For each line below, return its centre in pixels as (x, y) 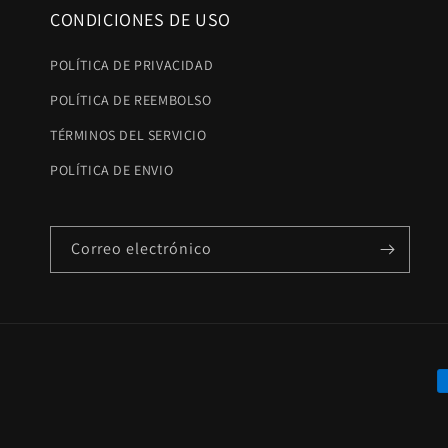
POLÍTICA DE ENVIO (112, 170)
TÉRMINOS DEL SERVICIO (128, 135)
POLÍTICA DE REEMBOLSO (131, 100)
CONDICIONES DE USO (140, 20)
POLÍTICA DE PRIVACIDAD (132, 65)
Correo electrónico (141, 249)
